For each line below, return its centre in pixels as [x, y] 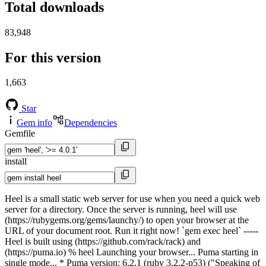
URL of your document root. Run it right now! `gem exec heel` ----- [132, 231]
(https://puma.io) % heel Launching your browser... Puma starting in [132, 252]
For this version [53, 57]
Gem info [34, 123]
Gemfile [20, 134]
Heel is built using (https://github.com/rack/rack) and [103, 242]
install [16, 161]
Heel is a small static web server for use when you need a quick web [132, 199]
